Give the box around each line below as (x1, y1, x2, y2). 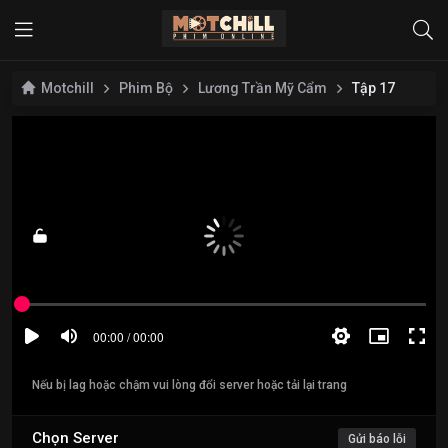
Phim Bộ (119, 80, 173, 96)
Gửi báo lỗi (348, 431, 406, 446)
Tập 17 (352, 80, 395, 96)
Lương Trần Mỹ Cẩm (198, 80, 327, 96)
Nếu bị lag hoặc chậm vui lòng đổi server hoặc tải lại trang (32, 377, 347, 392)
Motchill (41, 80, 94, 96)
